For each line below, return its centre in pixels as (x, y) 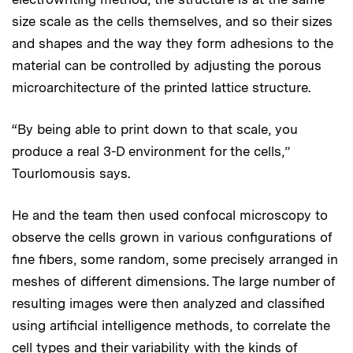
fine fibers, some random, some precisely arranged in (175, 259)
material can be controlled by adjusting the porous (167, 65)
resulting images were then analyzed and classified (168, 303)
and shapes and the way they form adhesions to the (173, 43)
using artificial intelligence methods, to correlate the (171, 325)
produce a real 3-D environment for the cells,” (151, 151)
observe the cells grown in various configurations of (172, 237)
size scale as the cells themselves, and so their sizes (172, 21)
